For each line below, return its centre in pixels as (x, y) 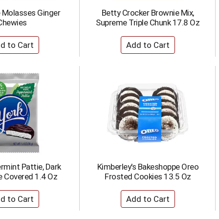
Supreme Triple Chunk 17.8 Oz (148, 22)
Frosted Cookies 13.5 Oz (148, 176)
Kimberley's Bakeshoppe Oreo (148, 167)
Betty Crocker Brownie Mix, (148, 13)
